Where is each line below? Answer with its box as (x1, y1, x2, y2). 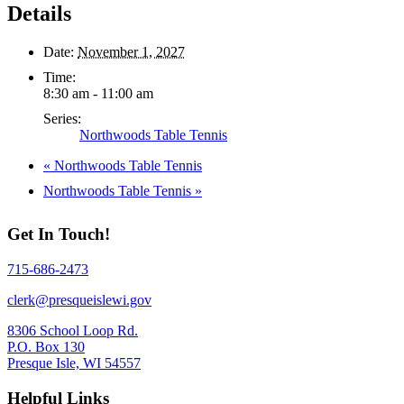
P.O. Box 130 (7, 339, 85, 355)
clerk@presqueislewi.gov (7, 292, 151, 308)
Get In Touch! (7, 225, 110, 244)
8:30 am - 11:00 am (43, 85, 153, 101)
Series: (43, 110, 81, 126)
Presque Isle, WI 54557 (7, 355, 141, 372)
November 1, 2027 (78, 43, 185, 60)
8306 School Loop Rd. (7, 323, 138, 339)
